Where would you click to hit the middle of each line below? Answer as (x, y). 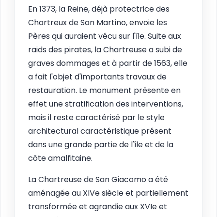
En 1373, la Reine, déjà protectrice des (99, 9)
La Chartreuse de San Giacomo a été (98, 180)
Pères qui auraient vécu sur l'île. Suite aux (105, 36)
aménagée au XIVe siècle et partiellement (108, 193)
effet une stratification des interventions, (106, 104)
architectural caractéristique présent (100, 131)
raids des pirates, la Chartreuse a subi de (105, 50)
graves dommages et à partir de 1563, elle (108, 63)
